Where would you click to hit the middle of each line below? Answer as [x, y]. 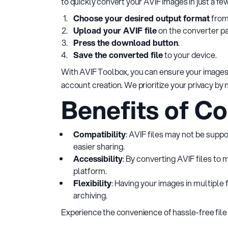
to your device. [190, 55]
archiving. [90, 195]
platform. [90, 171]
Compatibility [99, 134]
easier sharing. [99, 146]
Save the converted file [118, 55]
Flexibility [92, 183]
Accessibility [98, 159]
